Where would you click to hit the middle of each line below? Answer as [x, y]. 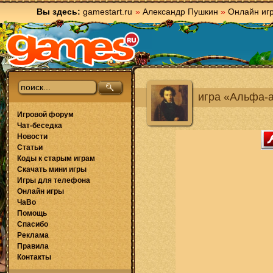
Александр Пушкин [180, 12]
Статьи [30, 147]
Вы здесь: [58, 12]
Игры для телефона [54, 180]
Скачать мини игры [52, 169]
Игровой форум [45, 115]
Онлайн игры [41, 191]
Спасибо [33, 224]
